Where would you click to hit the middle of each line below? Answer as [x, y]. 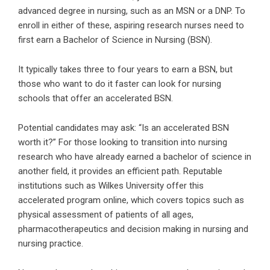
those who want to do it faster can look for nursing [120, 84]
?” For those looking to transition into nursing [138, 142]
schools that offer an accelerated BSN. [96, 98]
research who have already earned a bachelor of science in [135, 157]
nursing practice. [51, 243]
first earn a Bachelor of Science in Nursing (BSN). [115, 40]
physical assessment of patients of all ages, [106, 215]
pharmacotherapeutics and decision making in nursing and [133, 229]
